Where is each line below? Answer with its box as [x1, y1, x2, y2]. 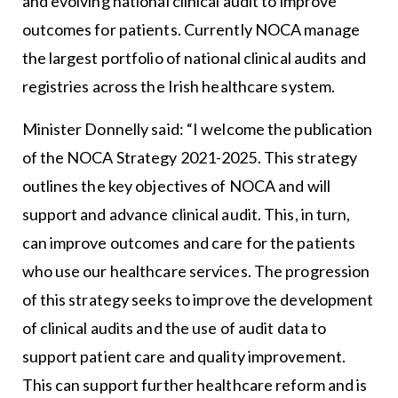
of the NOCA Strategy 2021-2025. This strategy [21, 147, 358, 167]
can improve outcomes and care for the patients [21, 232, 356, 252]
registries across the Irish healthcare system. [21, 76, 336, 96]
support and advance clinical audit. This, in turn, [21, 203, 351, 224]
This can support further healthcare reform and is [21, 374, 368, 394]
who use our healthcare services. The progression [21, 260, 370, 281]
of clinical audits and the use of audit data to [21, 317, 327, 338]
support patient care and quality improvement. [21, 346, 346, 366]
